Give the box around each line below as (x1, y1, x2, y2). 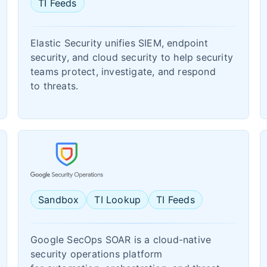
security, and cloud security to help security (30, 51, 234, 63)
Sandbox (38, 194, 79, 206)
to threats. (30, 80, 79, 92)
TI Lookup (94, 194, 141, 206)
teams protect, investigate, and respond (30, 66, 216, 77)
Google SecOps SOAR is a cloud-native (30, 234, 212, 246)
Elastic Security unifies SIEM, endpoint (30, 37, 208, 49)
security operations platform (30, 248, 163, 260)
